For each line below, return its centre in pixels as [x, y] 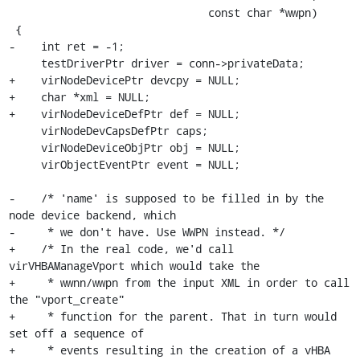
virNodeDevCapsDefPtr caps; [25, 131]
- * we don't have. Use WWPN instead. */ [147, 232]
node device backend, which [92, 215]
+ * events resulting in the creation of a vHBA [169, 350]
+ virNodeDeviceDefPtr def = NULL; [124, 114]
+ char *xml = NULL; [79, 97]
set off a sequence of [76, 333]
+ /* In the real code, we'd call [121, 249]
